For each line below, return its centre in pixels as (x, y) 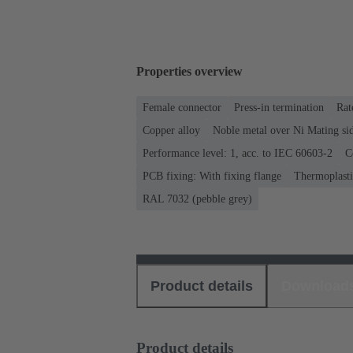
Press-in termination (279, 107)
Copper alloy (171, 130)
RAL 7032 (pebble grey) (197, 199)
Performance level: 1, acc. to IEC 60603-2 (238, 153)
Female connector (182, 107)
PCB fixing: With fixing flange (212, 176)
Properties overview (190, 72)
